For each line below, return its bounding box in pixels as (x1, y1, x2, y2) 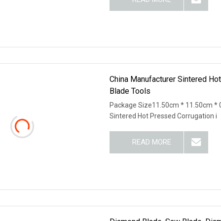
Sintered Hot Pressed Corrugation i (110, 111, 218, 120)
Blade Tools (110, 86, 151, 96)
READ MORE (132, 137, 171, 147)
